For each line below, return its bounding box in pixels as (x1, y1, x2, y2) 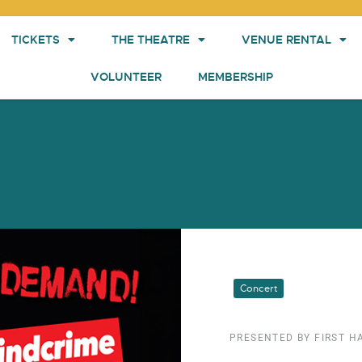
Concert (240, 282, 277, 296)
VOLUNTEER (90, 69, 162, 84)
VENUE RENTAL (241, 32, 331, 47)
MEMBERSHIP (198, 69, 274, 84)
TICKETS (11, 32, 60, 47)
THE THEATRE (111, 32, 190, 47)
